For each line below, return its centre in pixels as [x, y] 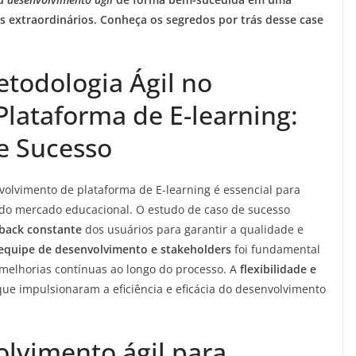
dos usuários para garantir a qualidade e [193, 230]
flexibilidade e [278, 269]
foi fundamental [276, 250]
